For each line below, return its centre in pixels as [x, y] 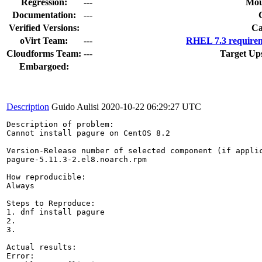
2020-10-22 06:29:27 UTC [151, 106]
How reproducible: [46, 177]
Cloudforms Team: [44, 53]
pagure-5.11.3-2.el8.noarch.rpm [77, 159]
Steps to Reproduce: [51, 203]
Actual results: [42, 247]
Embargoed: [44, 66]
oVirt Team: [44, 40]
